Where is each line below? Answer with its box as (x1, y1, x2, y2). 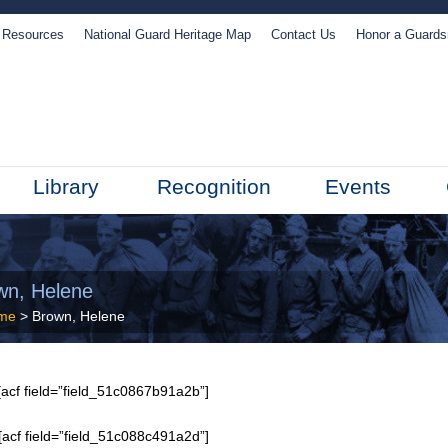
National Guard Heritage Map (84, 27, 251, 42)
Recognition (157, 175, 272, 198)
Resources (2, 27, 64, 42)
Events (324, 175, 391, 198)
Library (32, 175, 99, 198)
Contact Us (271, 27, 336, 42)
